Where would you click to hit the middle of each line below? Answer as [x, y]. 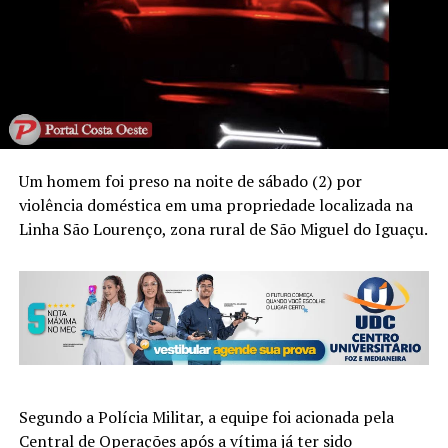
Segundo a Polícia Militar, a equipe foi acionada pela [206, 416]
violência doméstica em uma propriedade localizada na [215, 204]
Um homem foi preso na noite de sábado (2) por [190, 180]
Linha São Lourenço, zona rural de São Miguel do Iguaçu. [223, 228]
